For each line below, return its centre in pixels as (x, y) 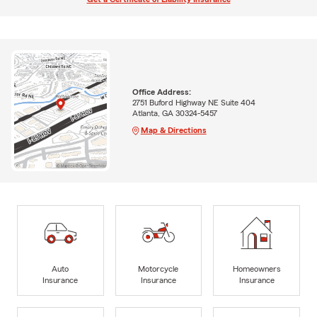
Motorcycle (158, 269)
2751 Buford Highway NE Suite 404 (194, 102)
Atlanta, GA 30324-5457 (174, 113)
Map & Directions (173, 130)
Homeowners (257, 269)
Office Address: (161, 92)
